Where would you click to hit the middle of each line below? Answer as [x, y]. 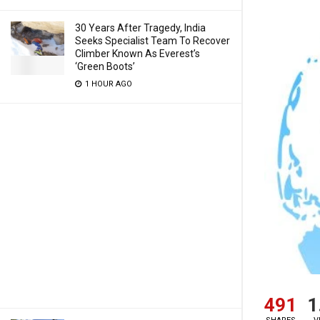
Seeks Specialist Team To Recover [152, 41]
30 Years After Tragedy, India [140, 28]
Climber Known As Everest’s [137, 54]
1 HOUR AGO [107, 84]
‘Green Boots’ [105, 66]
